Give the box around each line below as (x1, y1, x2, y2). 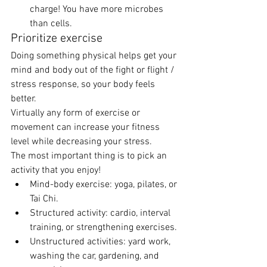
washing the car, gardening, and (30, 250, 162, 262)
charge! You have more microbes (30, 3, 166, 15)
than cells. (30, 17, 74, 30)
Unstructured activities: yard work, (30, 235, 173, 248)
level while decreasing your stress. (11, 135, 154, 148)
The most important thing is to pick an (11, 150, 169, 162)
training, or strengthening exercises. (30, 221, 179, 234)
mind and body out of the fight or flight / (11, 64, 177, 76)
